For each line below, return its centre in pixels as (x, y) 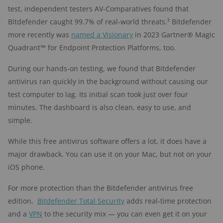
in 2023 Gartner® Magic (174, 35)
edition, (23, 201)
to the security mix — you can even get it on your (125, 214)
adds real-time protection (168, 201)
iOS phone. (26, 167)
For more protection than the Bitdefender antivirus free (101, 188)
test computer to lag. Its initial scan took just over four (98, 94)
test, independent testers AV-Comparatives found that (98, 9)
